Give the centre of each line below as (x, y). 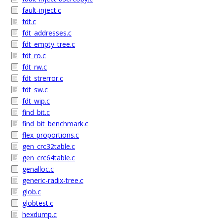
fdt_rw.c (35, 67)
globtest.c (38, 203)
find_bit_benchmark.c (55, 124)
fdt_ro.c (34, 55)
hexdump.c (39, 214)
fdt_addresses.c (47, 33)
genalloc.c (38, 169)
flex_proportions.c (51, 135)
